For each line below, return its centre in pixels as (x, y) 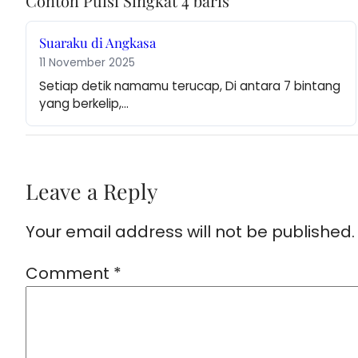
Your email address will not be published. (190, 232)
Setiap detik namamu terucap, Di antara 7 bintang (190, 86)
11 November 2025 (87, 63)
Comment (70, 274)
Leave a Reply (91, 191)
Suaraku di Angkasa (97, 43)
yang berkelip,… (84, 104)
